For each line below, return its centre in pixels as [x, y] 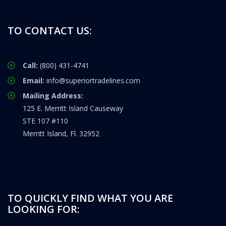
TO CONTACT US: [50, 31]
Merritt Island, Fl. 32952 [61, 134]
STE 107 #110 [45, 121]
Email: [35, 81]
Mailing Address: [53, 96]
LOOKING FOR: [44, 209]
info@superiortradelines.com [93, 81]
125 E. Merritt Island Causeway [73, 108]
